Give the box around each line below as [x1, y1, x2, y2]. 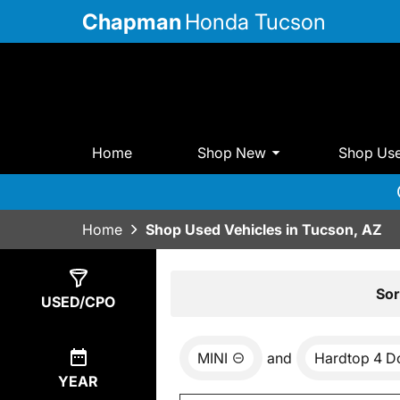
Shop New [197, 143, 267, 162]
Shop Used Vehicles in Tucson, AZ [146, 221, 382, 239]
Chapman [82, 8, 181, 35]
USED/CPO [41, 293, 115, 312]
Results [191, 283, 243, 302]
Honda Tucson [185, 8, 326, 35]
